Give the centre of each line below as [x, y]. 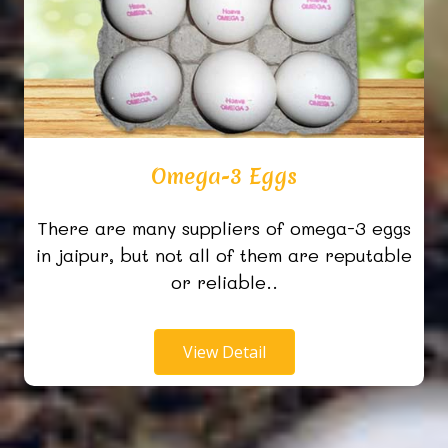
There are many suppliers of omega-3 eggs [224, 228]
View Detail [224, 352]
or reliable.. [224, 282]
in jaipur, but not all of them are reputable [224, 255]
